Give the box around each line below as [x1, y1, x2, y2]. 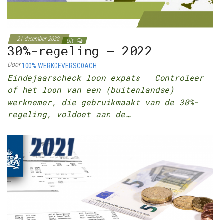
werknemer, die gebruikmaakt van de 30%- [7, 97, 199, 108]
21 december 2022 [17, 35, 61, 43]
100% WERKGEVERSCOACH [22, 62, 97, 70]
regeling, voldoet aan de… [7, 109, 130, 120]
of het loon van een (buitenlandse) [7, 84, 174, 95]
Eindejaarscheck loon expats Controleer [7, 72, 204, 83]
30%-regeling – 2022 [7, 42, 153, 59]
